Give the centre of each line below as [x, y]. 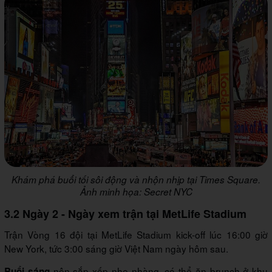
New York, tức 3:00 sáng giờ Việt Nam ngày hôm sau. [116, 249]
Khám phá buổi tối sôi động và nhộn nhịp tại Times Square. [136, 180]
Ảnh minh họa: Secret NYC [136, 192]
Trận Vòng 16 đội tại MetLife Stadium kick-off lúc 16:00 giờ [136, 235]
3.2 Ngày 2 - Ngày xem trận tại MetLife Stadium [125, 214]
